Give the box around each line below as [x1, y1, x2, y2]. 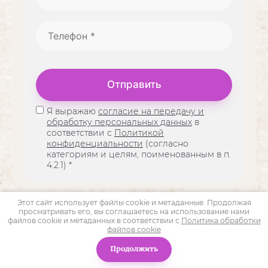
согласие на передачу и [98, 106, 204, 117]
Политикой [114, 127, 164, 138]
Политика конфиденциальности [12, 222, 157, 233]
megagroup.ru [77, 251, 138, 262]
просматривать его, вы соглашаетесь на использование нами [19, 207, 249, 216]
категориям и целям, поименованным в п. [47, 149, 231, 160]
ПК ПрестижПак [12, 211, 85, 222]
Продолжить [110, 245, 158, 253]
